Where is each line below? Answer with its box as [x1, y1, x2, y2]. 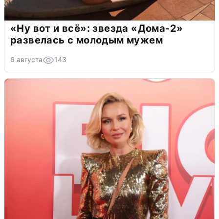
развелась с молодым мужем [10, 34, 163, 46]
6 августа [10, 55, 43, 64]
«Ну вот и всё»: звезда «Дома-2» [10, 22, 183, 34]
